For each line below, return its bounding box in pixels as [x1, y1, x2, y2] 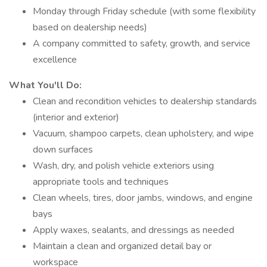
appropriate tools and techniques [33, 175, 169, 188]
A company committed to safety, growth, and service [33, 37, 250, 50]
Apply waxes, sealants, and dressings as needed [33, 223, 234, 237]
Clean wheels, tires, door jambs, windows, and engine [33, 191, 253, 204]
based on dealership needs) [33, 21, 147, 34]
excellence [33, 53, 77, 66]
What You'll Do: [9, 79, 82, 92]
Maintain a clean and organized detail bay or [33, 240, 212, 253]
